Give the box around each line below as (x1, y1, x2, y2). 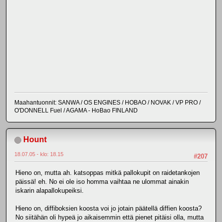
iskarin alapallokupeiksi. (15, 187, 84, 195)
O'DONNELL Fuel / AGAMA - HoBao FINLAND (14, 107, 138, 114)
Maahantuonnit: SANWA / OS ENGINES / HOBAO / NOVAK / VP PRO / (14, 99, 201, 106)
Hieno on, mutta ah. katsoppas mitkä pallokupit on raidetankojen (15, 169, 200, 177)
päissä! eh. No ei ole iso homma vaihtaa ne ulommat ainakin (15, 178, 189, 186)
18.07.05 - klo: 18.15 (14, 151, 63, 157)
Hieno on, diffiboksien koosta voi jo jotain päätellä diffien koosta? (15, 205, 202, 213)
